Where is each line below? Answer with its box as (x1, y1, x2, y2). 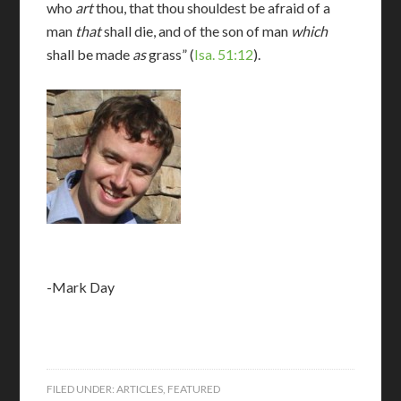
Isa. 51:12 (194, 46, 254, 63)
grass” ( (146, 46, 195, 63)
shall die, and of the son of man (101, 22, 289, 39)
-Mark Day (47, 278, 115, 295)
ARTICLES (116, 382, 164, 396)
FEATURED (167, 382, 221, 396)
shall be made (47, 46, 131, 63)
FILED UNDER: (47, 382, 117, 396)
